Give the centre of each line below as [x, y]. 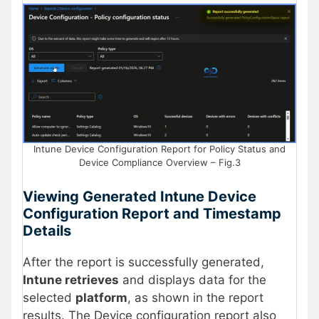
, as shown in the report [195, 297]
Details [47, 230]
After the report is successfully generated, [143, 262]
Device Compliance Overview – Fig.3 [159, 163]
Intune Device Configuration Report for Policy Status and [159, 149]
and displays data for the [193, 279]
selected [49, 297]
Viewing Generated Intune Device [140, 196]
